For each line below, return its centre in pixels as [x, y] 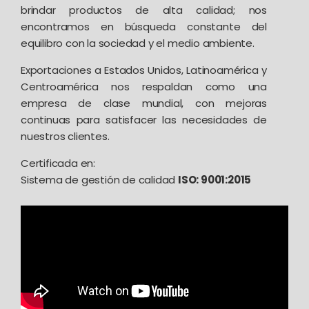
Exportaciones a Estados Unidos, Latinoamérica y [144, 70]
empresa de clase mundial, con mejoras [144, 103]
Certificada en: [58, 163]
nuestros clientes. [65, 136]
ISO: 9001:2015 [215, 179]
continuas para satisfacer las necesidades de [144, 119]
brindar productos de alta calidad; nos [144, 10]
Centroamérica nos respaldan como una [144, 86]
